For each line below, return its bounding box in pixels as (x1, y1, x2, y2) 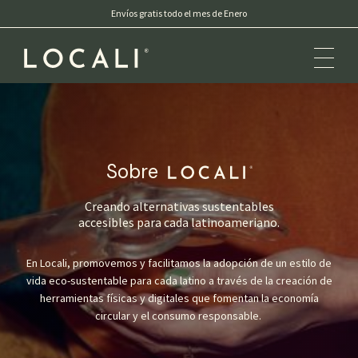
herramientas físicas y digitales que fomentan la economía (39, 291, 319, 305)
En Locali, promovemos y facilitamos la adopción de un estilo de (26, 256, 332, 270)
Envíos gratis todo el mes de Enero (111, 7, 247, 19)
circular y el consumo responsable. (94, 308, 264, 323)
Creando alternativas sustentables (84, 198, 274, 214)
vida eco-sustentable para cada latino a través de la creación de (26, 273, 332, 288)
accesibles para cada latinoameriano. (78, 214, 280, 230)
